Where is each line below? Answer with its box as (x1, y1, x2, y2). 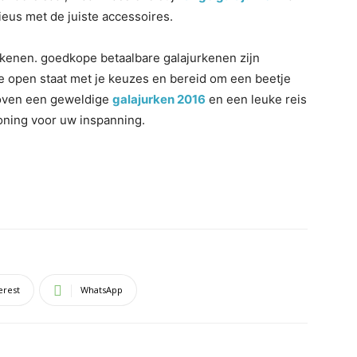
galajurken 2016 (112, 92, 206, 107)
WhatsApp (80, 284, 123, 296)
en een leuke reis (206, 92, 307, 107)
